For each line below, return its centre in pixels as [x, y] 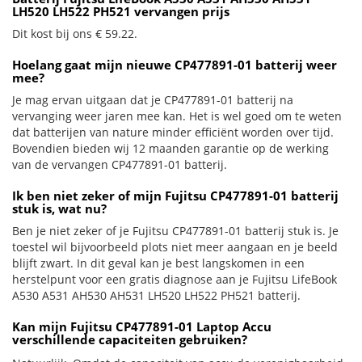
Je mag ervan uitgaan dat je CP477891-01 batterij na [153, 100]
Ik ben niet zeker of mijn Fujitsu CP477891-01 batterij [175, 196]
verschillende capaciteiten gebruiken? [130, 339]
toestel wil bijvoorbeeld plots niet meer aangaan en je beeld [175, 247]
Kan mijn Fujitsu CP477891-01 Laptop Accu [142, 326]
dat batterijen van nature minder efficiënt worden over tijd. [173, 132]
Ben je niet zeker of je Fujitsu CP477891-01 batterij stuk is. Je [175, 231]
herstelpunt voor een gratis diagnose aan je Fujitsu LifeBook [175, 279]
